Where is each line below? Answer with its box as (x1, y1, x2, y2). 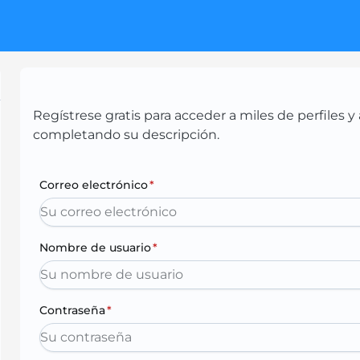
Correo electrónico (39, 178, 149, 192)
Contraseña (39, 303, 106, 317)
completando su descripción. (33, 127, 220, 142)
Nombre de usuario (39, 240, 152, 255)
